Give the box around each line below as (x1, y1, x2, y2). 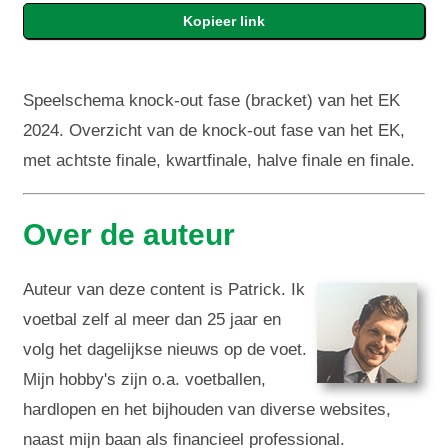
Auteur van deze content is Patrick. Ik (23, 279, 306, 299)
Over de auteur (23, 218, 236, 252)
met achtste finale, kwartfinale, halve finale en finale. (23, 151, 416, 171)
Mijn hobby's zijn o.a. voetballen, (23, 369, 267, 389)
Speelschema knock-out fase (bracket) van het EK (23, 91, 401, 111)
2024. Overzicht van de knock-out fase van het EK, (23, 121, 406, 141)
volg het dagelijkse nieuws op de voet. (23, 339, 308, 359)
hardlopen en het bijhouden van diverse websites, (23, 399, 392, 419)
